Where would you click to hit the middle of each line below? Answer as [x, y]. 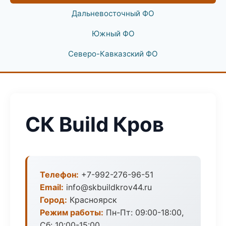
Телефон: [59, 175]
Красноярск [92, 200]
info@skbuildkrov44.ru [108, 187]
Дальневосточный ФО [113, 13]
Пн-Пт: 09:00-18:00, [144, 212]
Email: [52, 187]
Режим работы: [72, 212]
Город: [53, 200]
